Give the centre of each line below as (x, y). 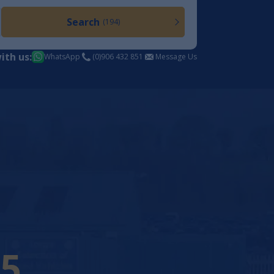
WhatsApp (62, 57)
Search (83, 22)
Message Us (176, 57)
